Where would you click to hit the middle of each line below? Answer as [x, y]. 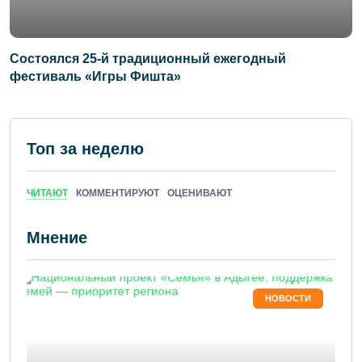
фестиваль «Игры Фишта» [95, 77]
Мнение [57, 238]
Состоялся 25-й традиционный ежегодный [148, 59]
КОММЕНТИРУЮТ [118, 194]
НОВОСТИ [288, 299]
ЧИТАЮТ [47, 194]
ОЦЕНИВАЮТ [200, 194]
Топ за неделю [85, 149]
